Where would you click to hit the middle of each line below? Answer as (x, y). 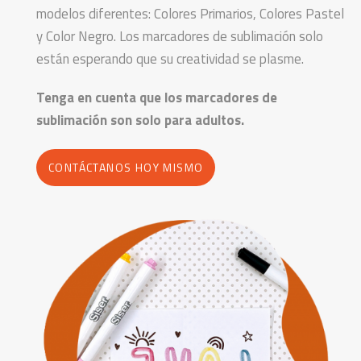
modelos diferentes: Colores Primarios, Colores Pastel (190, 13)
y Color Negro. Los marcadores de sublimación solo (180, 36)
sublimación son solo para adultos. (140, 120)
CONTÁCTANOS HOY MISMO (126, 167)
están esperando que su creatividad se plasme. (170, 58)
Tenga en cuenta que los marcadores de (157, 97)
